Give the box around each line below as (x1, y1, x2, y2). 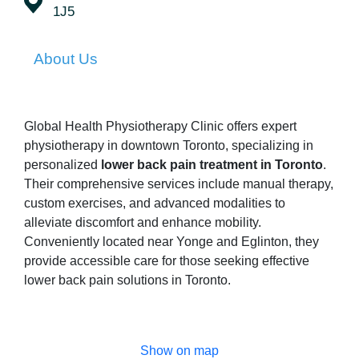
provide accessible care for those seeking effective (24, 254, 309, 268)
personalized (24, 158, 101, 172)
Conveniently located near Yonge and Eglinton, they (24, 235, 319, 249)
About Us (34, 50, 98, 68)
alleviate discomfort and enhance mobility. (24, 216, 261, 230)
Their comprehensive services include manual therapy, (24, 177, 333, 192)
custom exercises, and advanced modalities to (24, 196, 285, 211)
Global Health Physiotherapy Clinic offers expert (24, 119, 296, 134)
